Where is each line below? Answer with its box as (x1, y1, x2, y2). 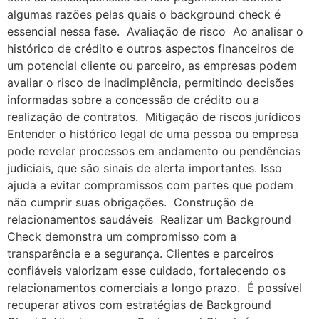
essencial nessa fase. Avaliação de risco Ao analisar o (7, 23, 303, 38)
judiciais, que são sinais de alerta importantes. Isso (7, 160, 282, 175)
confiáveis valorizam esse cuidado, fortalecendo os (7, 263, 286, 278)
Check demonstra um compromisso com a (7, 229, 236, 244)
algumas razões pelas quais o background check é (7, 6, 281, 21)
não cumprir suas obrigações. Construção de (7, 194, 253, 209)
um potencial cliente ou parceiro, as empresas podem (7, 58, 297, 73)
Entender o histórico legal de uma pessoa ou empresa (7, 126, 298, 141)
